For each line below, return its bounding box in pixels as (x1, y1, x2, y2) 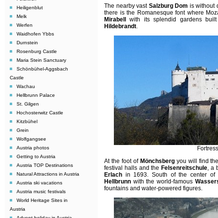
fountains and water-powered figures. (104, 185, 202, 192)
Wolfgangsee (17, 136, 46, 142)
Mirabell (104, 16, 126, 23)
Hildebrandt (104, 23, 136, 30)
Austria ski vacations (17, 180, 62, 185)
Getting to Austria (17, 154, 55, 159)
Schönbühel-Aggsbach (17, 66, 68, 72)
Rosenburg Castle (17, 49, 57, 54)
